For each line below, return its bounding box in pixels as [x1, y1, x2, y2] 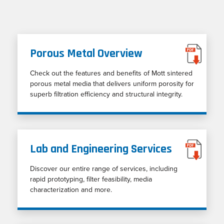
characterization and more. [30, 185, 112, 194]
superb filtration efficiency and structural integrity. [30, 89, 182, 98]
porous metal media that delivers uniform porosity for [30, 79, 194, 88]
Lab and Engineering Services [30, 141, 172, 156]
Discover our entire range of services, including [30, 164, 177, 173]
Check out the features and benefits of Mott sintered [30, 68, 192, 77]
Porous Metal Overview [30, 45, 142, 61]
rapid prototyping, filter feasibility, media [30, 174, 152, 183]
